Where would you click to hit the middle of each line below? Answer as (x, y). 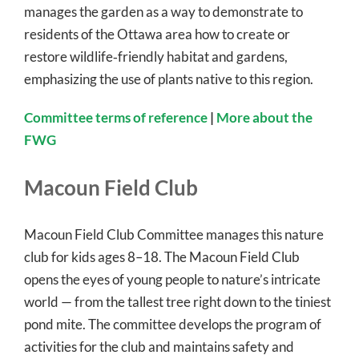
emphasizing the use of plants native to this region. (169, 79)
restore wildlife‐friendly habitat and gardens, (156, 57)
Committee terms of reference (116, 118)
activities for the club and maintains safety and (159, 347)
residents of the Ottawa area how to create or (157, 34)
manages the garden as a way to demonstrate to (163, 12)
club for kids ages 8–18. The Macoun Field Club (162, 257)
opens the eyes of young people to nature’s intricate (172, 279)
